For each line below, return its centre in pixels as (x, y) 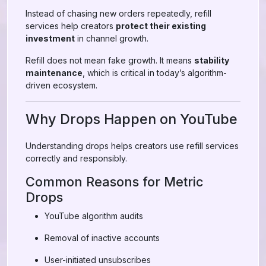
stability (212, 60)
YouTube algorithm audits (94, 216)
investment (50, 38)
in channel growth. (112, 38)
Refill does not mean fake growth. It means (110, 60)
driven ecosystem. (61, 85)
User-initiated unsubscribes (98, 260)
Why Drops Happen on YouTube (132, 119)
